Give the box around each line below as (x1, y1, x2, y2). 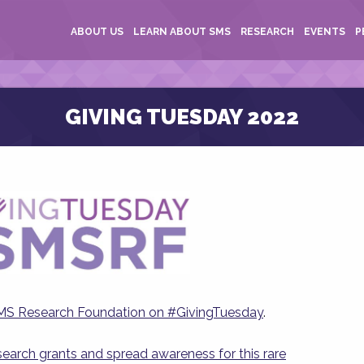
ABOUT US (71, 26, 123, 37)
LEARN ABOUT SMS (133, 26, 231, 37)
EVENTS (304, 26, 345, 37)
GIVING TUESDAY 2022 (65, 105, 299, 129)
